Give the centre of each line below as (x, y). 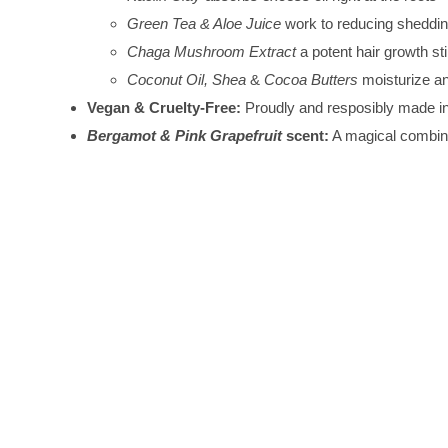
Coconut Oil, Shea (186, 80)
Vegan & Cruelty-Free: (166, 108)
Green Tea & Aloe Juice (204, 24)
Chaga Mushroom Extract (211, 52)
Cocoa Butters (311, 80)
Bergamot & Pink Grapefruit (184, 136)
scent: (305, 136)
